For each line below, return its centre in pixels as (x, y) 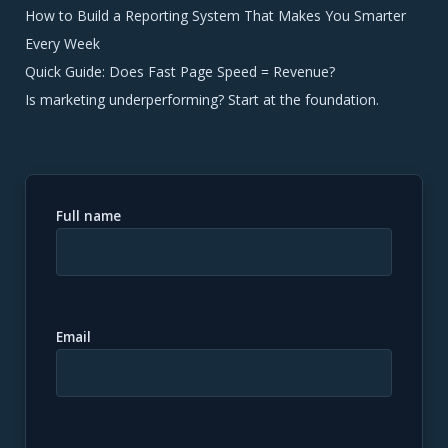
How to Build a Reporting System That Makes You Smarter (215, 15)
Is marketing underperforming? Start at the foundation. (202, 99)
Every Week (62, 43)
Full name (88, 215)
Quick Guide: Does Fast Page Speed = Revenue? (180, 71)
